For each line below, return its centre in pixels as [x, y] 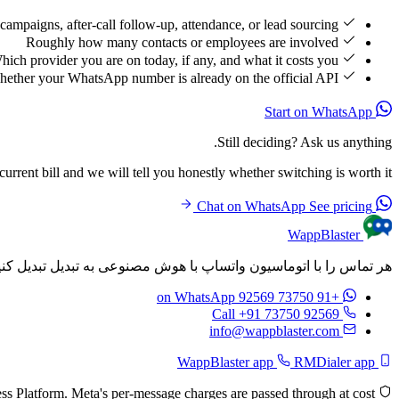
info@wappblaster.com [274, 331]
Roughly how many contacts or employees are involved [182, 43]
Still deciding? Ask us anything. [305, 142]
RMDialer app [333, 362]
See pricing [341, 207]
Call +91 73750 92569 [276, 314]
